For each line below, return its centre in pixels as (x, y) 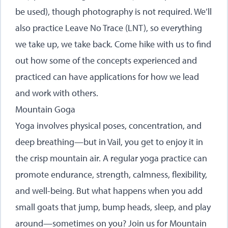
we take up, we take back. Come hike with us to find (113, 44)
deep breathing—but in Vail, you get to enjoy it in (109, 142)
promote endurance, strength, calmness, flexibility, (111, 174)
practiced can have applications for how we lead (107, 77)
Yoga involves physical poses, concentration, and (108, 125)
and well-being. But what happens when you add (109, 191)
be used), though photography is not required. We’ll (113, 11)
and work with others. (57, 93)
